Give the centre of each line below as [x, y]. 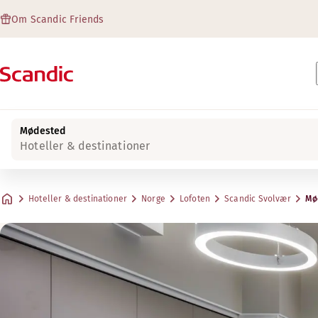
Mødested [43, 131]
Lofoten [195, 199]
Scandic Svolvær [258, 199]
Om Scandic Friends [58, 20]
